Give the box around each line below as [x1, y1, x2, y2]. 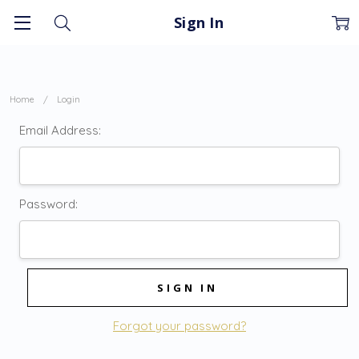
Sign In [174, 12, 224, 32]
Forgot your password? [113, 317, 246, 333]
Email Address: [19, 123, 101, 138]
